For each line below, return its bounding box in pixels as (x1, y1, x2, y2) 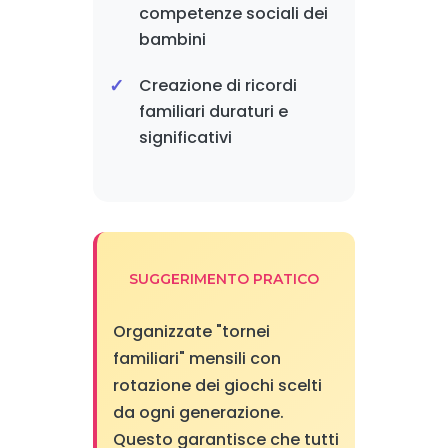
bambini (138, 27, 206, 51)
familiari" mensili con (112, 346, 281, 370)
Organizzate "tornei (112, 319, 270, 343)
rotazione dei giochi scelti (112, 373, 322, 397)
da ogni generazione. (112, 400, 284, 424)
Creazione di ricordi (138, 73, 297, 97)
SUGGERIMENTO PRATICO (128, 269, 319, 288)
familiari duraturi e (138, 99, 288, 123)
